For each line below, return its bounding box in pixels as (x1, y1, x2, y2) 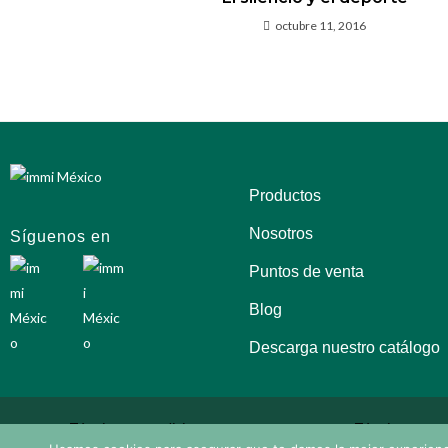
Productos (249, 186, 322, 204)
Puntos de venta (249, 262, 365, 280)
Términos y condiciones (69, 418, 216, 436)
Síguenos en (10, 227, 111, 245)
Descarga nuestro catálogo (249, 338, 441, 356)
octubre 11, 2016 (275, 17, 366, 33)
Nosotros (249, 224, 314, 242)
